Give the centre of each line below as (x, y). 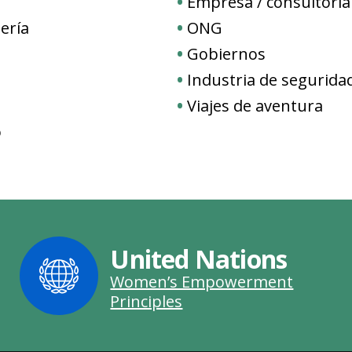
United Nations (199, 258)
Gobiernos (227, 54)
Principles (147, 301)
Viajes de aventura (255, 106)
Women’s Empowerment (202, 281)
